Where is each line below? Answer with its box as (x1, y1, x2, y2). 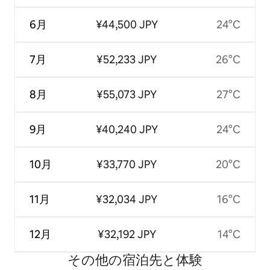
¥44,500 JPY (95, 17, 158, 31)
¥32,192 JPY (97, 227, 156, 241)
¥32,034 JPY (96, 192, 158, 206)
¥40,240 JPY (95, 122, 158, 136)
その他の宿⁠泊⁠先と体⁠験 (67, 251, 202, 269)
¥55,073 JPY (96, 87, 157, 101)
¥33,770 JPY (96, 157, 157, 171)
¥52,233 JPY (96, 52, 157, 66)
